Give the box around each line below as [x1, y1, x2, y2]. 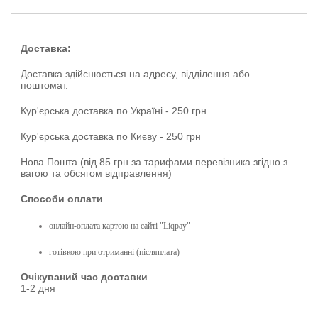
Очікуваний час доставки [21, 270, 148, 283]
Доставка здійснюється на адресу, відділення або [21, 67, 250, 79]
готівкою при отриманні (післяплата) [49, 246, 182, 257]
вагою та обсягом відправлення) [21, 167, 172, 179]
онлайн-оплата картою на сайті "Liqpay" [49, 220, 192, 231]
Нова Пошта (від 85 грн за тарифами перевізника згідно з [21, 155, 287, 168]
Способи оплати [21, 192, 103, 204]
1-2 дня [21, 282, 55, 294]
